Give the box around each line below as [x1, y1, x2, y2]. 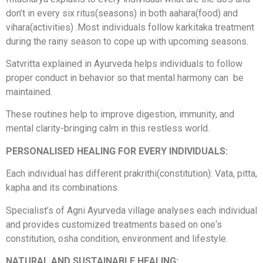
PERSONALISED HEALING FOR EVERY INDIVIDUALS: [6, 145, 228, 157]
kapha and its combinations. [6, 182, 119, 194]
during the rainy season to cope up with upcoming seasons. [6, 35, 251, 47]
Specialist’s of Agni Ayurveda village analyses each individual [6, 204, 257, 216]
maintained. [6, 86, 52, 97]
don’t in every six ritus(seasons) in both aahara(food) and [6, 7, 238, 19]
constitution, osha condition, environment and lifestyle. [6, 232, 228, 244]
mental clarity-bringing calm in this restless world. [6, 123, 210, 134]
